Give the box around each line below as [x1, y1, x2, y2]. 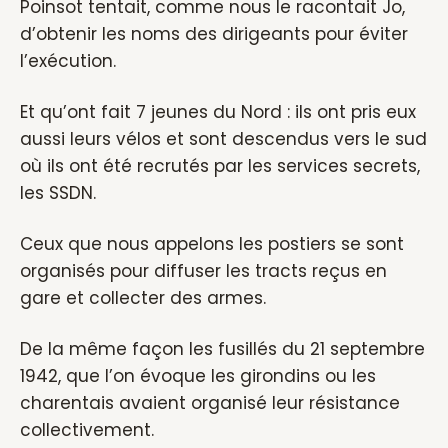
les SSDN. [20, 181, 96, 205]
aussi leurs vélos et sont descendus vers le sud [20, 127, 427, 151]
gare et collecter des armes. [20, 286, 266, 310]
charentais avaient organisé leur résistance [20, 391, 400, 415]
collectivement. [20, 418, 154, 442]
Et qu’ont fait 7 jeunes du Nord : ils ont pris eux [20, 100, 416, 124]
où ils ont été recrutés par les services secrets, [20, 154, 420, 178]
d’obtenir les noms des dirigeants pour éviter [20, 22, 408, 46]
